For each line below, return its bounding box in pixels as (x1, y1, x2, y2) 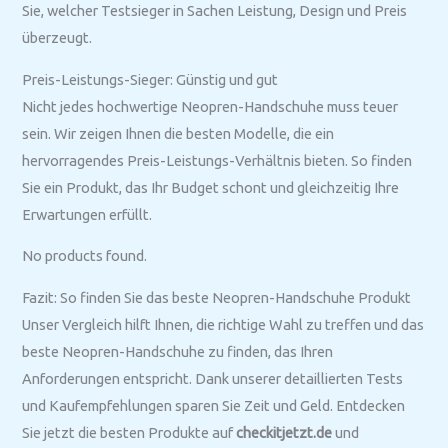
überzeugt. (22, 29, 93, 47)
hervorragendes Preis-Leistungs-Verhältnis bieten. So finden (22, 151, 413, 169)
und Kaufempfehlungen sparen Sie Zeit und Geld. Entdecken (22, 397, 406, 415)
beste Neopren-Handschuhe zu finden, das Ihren (22, 343, 334, 361)
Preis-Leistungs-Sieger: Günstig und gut (22, 70, 279, 88)
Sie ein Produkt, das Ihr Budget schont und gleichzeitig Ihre (22, 178, 400, 196)
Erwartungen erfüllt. (22, 205, 153, 223)
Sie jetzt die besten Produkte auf (22, 424, 237, 442)
